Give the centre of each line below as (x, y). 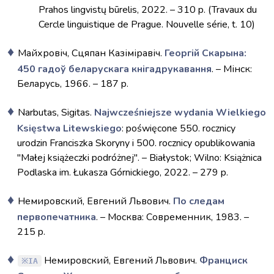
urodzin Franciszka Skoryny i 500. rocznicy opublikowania (136, 143)
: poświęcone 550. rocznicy (179, 128)
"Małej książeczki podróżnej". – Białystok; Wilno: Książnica (139, 158)
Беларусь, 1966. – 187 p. (73, 84)
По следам (199, 201)
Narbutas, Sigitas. (56, 113)
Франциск (224, 261)
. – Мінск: (232, 69)
